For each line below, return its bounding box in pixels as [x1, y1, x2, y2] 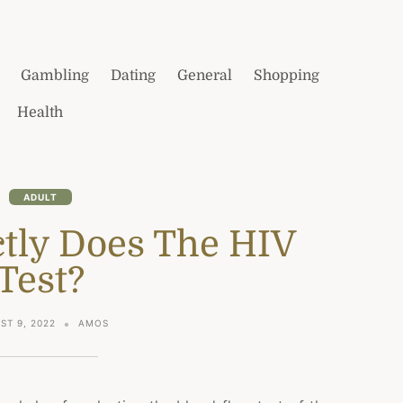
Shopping [254, 67, 320, 84]
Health [17, 104, 64, 121]
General [177, 67, 233, 84]
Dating [111, 67, 157, 84]
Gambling [21, 67, 90, 84]
